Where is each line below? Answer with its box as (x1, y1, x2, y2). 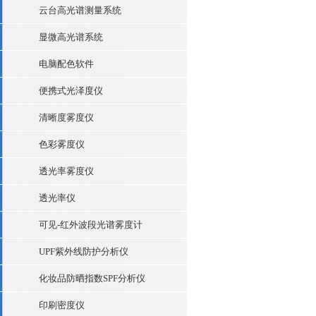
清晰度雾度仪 (39, 112, 94, 123)
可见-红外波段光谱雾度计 (39, 219, 142, 230)
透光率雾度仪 (39, 166, 94, 176)
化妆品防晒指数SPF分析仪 (39, 273, 145, 284)
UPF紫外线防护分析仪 (39, 246, 128, 257)
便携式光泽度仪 (39, 85, 103, 96)
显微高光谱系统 (39, 32, 103, 42)
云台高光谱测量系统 (39, 5, 121, 16)
